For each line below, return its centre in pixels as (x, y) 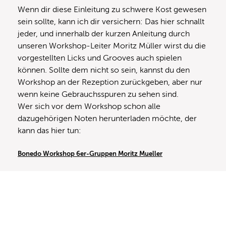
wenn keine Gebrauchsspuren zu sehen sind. (98, 95)
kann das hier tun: (49, 131)
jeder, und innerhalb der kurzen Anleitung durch (104, 34)
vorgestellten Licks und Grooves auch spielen (100, 58)
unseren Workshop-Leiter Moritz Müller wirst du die (112, 46)
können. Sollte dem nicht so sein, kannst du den (104, 70)
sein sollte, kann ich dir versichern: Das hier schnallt (111, 22)
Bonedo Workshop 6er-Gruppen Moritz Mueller (90, 154)
